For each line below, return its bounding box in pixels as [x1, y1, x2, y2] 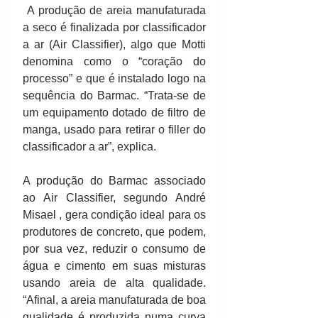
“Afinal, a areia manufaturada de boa [23, 294, 206, 307]
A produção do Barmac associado [23, 175, 206, 187]
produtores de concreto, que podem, [23, 226, 206, 238]
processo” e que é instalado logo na [23, 72, 206, 85]
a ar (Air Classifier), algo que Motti [23, 38, 206, 51]
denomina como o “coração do [23, 55, 206, 68]
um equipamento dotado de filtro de [23, 106, 206, 119]
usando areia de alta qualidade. [23, 277, 206, 290]
